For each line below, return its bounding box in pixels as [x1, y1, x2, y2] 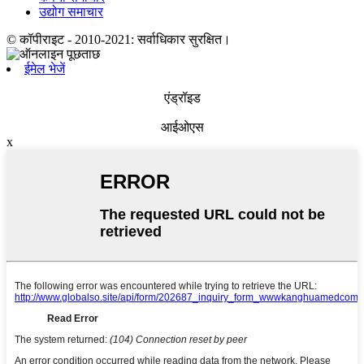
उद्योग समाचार [39, 5, 103, 19]
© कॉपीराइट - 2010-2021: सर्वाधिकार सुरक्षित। [6, 32, 231, 47]
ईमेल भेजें [24, 62, 65, 76]
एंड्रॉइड [163, 91, 201, 106]
